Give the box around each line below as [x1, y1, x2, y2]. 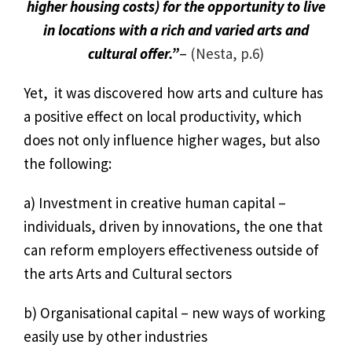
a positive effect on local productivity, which [24, 107, 302, 126]
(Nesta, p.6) [190, 44, 264, 63]
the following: [24, 154, 112, 173]
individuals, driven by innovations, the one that [24, 217, 323, 236]
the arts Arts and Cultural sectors [24, 264, 232, 283]
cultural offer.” [88, 44, 179, 63]
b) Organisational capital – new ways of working [24, 303, 325, 322]
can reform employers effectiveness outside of [24, 240, 319, 259]
